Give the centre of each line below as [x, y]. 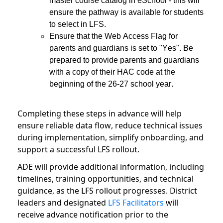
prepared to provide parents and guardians [124, 60]
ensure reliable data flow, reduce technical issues [110, 125]
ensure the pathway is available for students [126, 12]
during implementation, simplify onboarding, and [111, 137]
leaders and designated [62, 202]
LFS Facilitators [136, 202]
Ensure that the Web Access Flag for [113, 36]
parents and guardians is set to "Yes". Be [121, 48]
